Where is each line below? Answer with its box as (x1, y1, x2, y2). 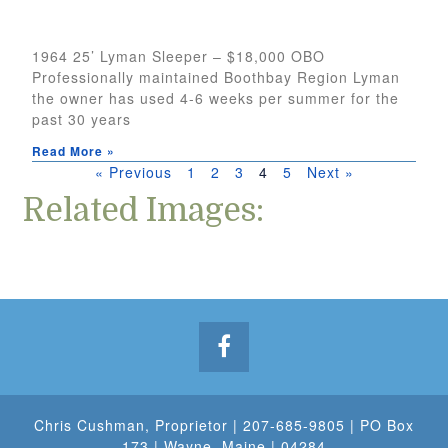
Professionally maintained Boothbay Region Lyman (32, 67, 400, 88)
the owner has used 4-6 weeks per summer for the (32, 88, 399, 109)
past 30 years (32, 109, 131, 130)
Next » (306, 162, 354, 183)
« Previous (94, 162, 172, 183)
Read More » (32, 142, 115, 161)
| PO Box (345, 414, 414, 435)
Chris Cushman (34, 414, 145, 435)
